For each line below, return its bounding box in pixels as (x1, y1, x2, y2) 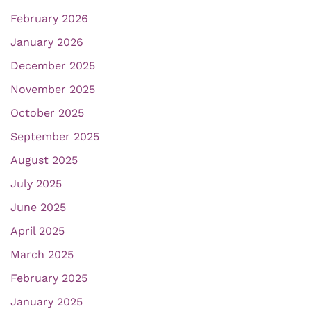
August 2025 (10, 153, 78, 167)
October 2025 (10, 106, 84, 120)
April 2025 (10, 224, 65, 238)
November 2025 (10, 83, 95, 96)
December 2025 (10, 59, 95, 73)
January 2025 (10, 295, 83, 309)
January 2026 (10, 35, 83, 49)
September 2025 (10, 130, 99, 144)
